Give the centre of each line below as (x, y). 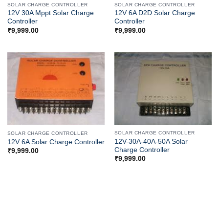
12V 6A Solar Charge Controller (56, 142)
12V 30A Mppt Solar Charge (50, 13)
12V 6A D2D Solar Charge (154, 13)
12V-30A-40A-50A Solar (151, 142)
